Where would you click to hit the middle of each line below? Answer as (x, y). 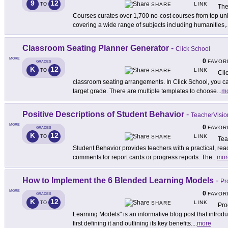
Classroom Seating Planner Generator (96, 48)
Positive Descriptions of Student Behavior (103, 115)
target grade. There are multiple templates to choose (145, 91)
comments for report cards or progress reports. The (142, 158)
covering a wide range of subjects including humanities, (149, 25)
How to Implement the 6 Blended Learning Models (118, 181)
